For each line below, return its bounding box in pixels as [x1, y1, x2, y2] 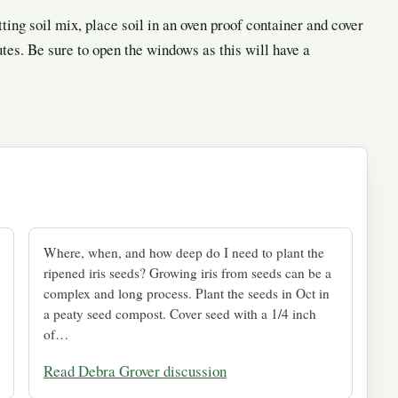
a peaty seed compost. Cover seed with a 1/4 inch [44, 305, 316, 323]
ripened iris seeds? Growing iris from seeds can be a [44, 264, 331, 283]
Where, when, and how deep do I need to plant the [44, 243, 324, 262]
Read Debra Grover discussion [44, 360, 227, 381]
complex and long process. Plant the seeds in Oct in [44, 284, 330, 303]
